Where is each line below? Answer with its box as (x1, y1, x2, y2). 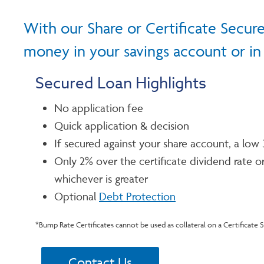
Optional (54, 189, 99, 203)
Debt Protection (99, 189, 176, 203)
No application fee (54, 101, 143, 115)
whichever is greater (54, 171, 148, 186)
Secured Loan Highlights (35, 72, 206, 95)
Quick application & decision (54, 118, 189, 133)
